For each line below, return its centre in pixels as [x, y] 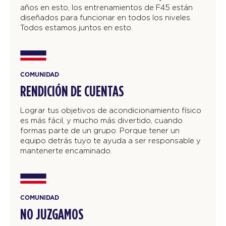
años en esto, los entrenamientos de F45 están [106, 8]
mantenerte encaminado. [66, 150]
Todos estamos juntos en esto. [76, 28]
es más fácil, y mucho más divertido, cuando [101, 120]
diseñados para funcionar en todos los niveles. [106, 18]
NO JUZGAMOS [52, 215]
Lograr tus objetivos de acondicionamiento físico [111, 110]
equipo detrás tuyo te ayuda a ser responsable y [110, 140]
